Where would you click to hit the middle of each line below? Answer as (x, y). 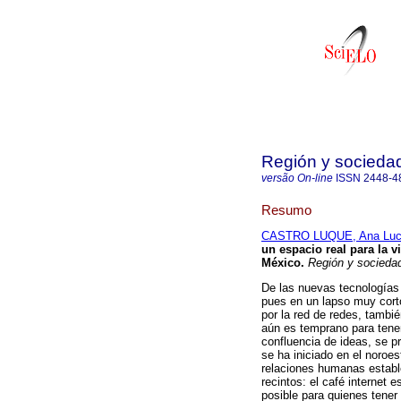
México (281, 263)
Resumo (286, 209)
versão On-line (297, 178)
